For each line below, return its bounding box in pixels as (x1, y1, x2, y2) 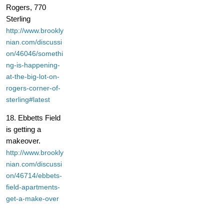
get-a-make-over (6, 194, 59, 203)
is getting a (6, 125, 41, 134)
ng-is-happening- (6, 61, 60, 69)
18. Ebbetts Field (6, 113, 60, 122)
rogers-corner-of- (6, 84, 60, 92)
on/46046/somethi (6, 49, 63, 58)
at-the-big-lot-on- (6, 72, 59, 81)
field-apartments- (6, 183, 60, 191)
